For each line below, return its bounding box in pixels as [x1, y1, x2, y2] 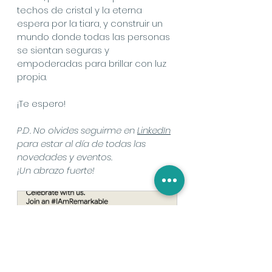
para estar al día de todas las [17, 137, 148, 150]
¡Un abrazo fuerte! [17, 163, 95, 177]
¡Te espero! [17, 97, 66, 110]
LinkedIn [137, 123, 171, 137]
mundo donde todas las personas [17, 30, 172, 43]
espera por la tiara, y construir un [17, 16, 165, 30]
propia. [17, 70, 47, 83]
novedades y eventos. [17, 150, 112, 163]
